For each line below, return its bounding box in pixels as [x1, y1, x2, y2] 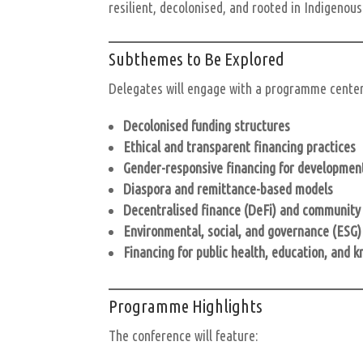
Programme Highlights [109, 295, 263, 316]
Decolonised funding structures [123, 117, 291, 134]
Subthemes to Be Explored [109, 48, 285, 69]
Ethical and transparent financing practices [123, 138, 357, 155]
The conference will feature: [109, 327, 259, 344]
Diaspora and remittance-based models [123, 180, 334, 197]
